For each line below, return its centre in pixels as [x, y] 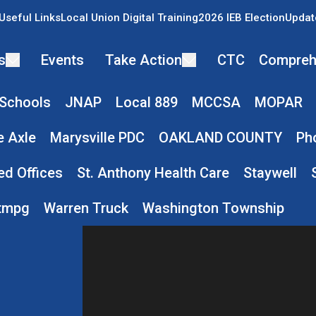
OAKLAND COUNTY [220, 138]
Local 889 [146, 102]
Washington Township [213, 208]
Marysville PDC [97, 138]
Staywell [270, 173]
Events [62, 60]
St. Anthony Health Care [153, 173]
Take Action [143, 60]
